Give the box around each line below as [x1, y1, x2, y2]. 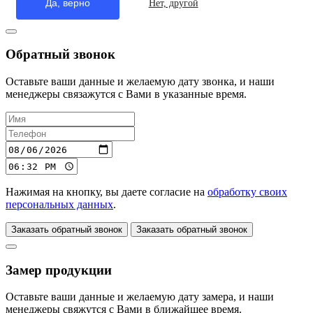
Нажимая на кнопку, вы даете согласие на [6, 186, 208, 198]
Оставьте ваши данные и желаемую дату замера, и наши [6, 291, 274, 303]
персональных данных [6, 198, 113, 211]
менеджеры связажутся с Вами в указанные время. [6, 88, 247, 101]
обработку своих [208, 186, 287, 198]
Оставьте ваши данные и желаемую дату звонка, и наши [6, 75, 275, 88]
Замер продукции [6, 262, 112, 277]
